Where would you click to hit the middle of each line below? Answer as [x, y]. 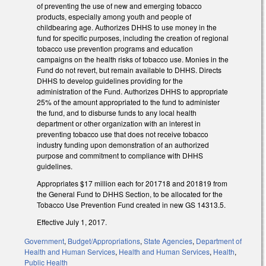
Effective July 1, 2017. [72, 221]
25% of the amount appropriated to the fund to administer [128, 102]
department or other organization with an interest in [119, 123]
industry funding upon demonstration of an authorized [123, 145]
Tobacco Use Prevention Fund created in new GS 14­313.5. [131, 204]
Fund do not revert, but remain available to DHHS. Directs [129, 70]
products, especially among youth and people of [114, 17]
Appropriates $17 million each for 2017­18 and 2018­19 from [132, 183]
